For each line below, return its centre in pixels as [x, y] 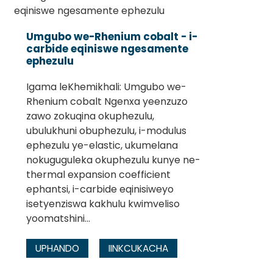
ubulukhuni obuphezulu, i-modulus [106, 131]
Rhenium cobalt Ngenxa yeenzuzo [107, 102]
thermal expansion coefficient [98, 175]
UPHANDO [57, 249]
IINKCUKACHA [138, 249]
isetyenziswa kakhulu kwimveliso [103, 204]
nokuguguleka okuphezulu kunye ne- [113, 160]
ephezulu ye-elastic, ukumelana [102, 146]
